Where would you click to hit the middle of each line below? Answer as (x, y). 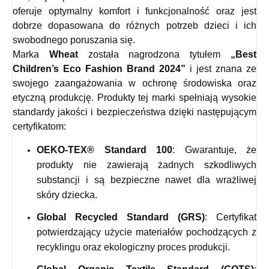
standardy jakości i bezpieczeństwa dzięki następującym (134, 112)
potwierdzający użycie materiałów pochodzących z (147, 232)
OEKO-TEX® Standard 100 (104, 150)
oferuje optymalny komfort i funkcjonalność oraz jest (134, 11)
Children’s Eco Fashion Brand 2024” (99, 69)
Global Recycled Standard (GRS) (121, 217)
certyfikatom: (39, 127)
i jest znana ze (221, 69)
